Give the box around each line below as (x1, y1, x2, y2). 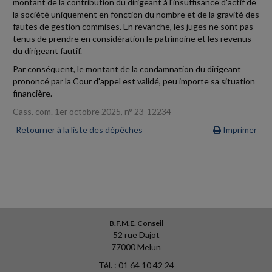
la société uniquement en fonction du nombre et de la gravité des (13, 8, 259, 19)
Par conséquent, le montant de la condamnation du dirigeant (13, 63, 241, 74)
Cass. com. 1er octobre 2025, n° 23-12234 (13, 106, 171, 117)
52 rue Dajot (112, 229, 160, 240)
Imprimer (220, 124, 257, 135)
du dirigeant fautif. (13, 45, 82, 56)
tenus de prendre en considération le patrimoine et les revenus (13, 33, 251, 44)
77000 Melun (111, 242, 161, 253)
